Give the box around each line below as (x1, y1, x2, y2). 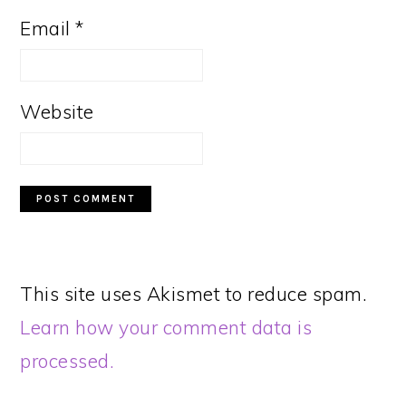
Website (20, 100, 94, 123)
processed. (20, 349, 115, 372)
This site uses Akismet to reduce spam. (20, 282, 368, 305)
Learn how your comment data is (20, 315, 313, 339)
